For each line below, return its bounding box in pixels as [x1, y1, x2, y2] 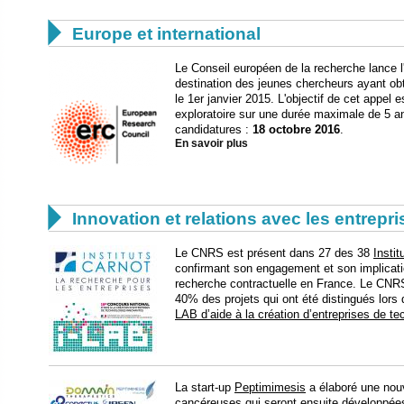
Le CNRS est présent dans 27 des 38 [175, 246, 373, 261]
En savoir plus [175, 138, 248, 150]
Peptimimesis [234, 381, 306, 395]
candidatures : [175, 123, 252, 137]
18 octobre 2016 [252, 123, 340, 137]
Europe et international [72, 24, 261, 44]
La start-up [175, 381, 234, 395]
